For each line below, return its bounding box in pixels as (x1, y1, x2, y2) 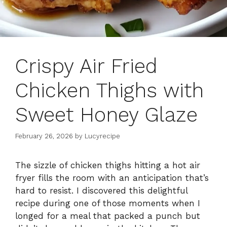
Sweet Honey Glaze (15, 102, 198, 127)
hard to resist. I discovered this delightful (15, 185, 187, 196)
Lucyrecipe (85, 132, 120, 140)
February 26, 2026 (15, 132, 73, 140)
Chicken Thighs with (15, 78, 204, 102)
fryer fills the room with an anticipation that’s (15, 173, 209, 183)
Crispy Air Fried (15, 54, 158, 78)
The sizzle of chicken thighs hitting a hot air (15, 160, 200, 171)
